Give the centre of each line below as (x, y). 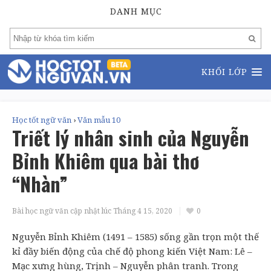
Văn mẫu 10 (99, 120)
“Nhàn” (40, 184)
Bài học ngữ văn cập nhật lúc (62, 211)
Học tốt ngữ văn (42, 120)
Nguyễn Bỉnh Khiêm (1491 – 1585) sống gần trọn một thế (135, 237)
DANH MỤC (136, 11)
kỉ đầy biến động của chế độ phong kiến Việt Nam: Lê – (132, 251)
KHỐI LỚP (224, 72)
